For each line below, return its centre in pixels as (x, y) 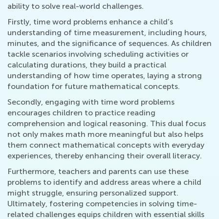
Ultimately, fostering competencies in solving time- (102, 204)
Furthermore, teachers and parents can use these (98, 172)
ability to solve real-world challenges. (76, 6)
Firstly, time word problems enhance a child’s (90, 22)
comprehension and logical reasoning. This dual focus (107, 124)
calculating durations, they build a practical (87, 65)
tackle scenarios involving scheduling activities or (98, 54)
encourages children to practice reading (81, 113)
